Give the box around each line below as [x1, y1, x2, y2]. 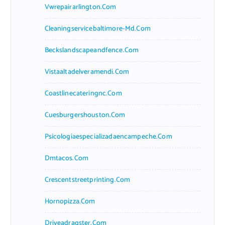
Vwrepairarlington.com [44, 1, 117, 13]
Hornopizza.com [44, 195, 95, 207]
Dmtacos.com [44, 152, 89, 164]
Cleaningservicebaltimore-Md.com [44, 23, 151, 35]
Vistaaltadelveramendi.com [44, 66, 130, 78]
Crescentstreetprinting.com [44, 174, 131, 186]
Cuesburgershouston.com [44, 109, 126, 121]
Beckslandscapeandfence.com [44, 44, 139, 56]
